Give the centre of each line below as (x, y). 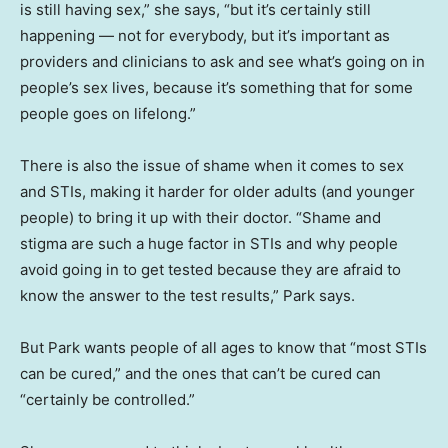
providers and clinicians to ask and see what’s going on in (222, 62)
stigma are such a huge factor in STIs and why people (209, 244)
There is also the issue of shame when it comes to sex (212, 166)
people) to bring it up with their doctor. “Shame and (200, 218)
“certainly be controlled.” (107, 400)
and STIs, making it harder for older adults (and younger (217, 192)
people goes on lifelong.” (108, 114)
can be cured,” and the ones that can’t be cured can (200, 374)
